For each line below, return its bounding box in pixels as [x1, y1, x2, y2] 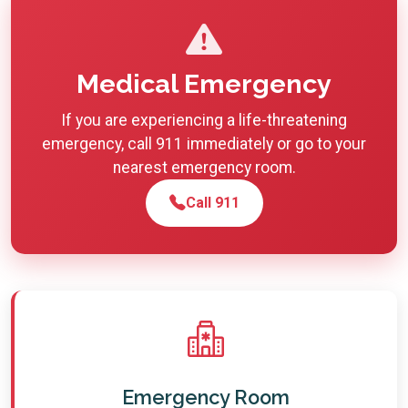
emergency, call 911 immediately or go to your [42, 134, 366, 153]
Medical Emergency [76, 67, 331, 99]
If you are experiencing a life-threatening [61, 110, 347, 129]
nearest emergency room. [112, 158, 296, 177]
